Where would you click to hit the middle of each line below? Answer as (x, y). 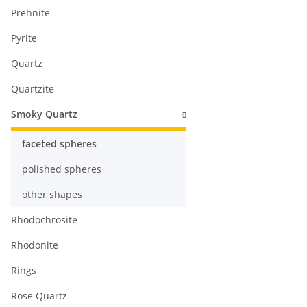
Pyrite (24, 38)
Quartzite (33, 89)
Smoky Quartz (44, 114)
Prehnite (30, 13)
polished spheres (62, 169)
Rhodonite (35, 245)
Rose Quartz (39, 296)
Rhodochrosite (44, 220)
